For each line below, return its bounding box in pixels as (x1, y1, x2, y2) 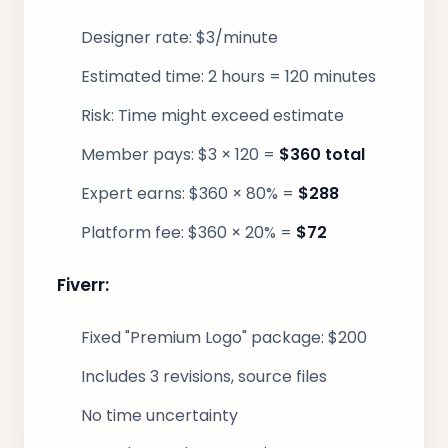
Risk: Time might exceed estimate (81, 104, 344, 127)
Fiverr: (57, 273, 109, 297)
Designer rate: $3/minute (81, 26, 278, 49)
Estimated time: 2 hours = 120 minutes (81, 65, 376, 88)
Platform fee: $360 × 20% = (81, 221, 296, 244)
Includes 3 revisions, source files (81, 365, 327, 388)
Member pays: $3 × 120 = (81, 143, 279, 166)
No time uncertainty (81, 404, 238, 427)
